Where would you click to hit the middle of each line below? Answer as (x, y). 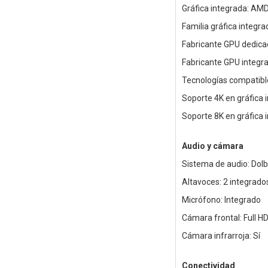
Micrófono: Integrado (221, 200)
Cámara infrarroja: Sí (221, 236)
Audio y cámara (212, 146)
